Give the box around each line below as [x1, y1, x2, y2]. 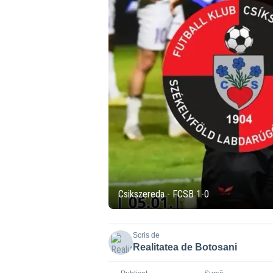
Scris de [132, 231, 160, 239]
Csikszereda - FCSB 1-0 [118, 188, 209, 200]
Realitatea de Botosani [132, 242, 237, 252]
